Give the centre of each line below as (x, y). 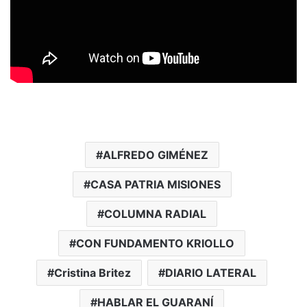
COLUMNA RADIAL (155, 213)
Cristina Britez (93, 272)
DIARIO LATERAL (211, 272)
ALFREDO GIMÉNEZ (155, 155)
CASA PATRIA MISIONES (155, 184)
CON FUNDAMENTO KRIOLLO (155, 243)
